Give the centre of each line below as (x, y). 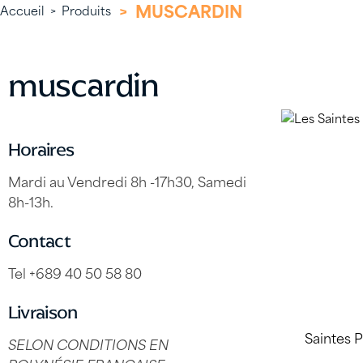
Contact (39, 241)
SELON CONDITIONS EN (88, 343)
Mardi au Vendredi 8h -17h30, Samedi (127, 180)
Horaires (41, 149)
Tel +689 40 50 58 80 (75, 272)
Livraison (43, 312)
